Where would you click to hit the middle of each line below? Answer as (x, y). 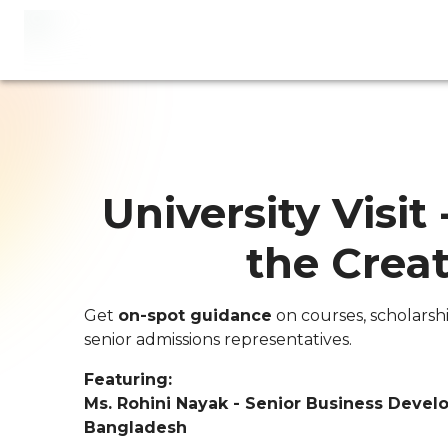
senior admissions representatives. (218, 339)
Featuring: (128, 379)
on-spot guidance (195, 315)
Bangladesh (135, 427)
